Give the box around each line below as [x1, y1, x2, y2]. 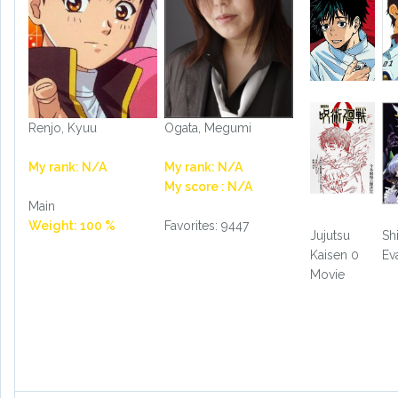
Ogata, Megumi [163, 121, 251, 136]
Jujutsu [309, 227, 350, 243]
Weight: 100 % [28, 219, 115, 234]
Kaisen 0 [309, 247, 359, 262]
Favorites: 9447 [163, 219, 249, 234]
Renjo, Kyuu [28, 121, 97, 136]
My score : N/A [163, 179, 252, 195]
